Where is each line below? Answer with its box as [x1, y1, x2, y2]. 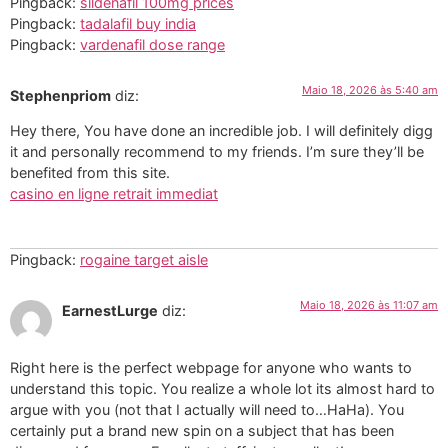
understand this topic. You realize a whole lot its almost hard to [10, 379, 435, 397]
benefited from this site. [10, 164, 170, 182]
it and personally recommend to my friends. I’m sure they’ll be [10, 143, 424, 161]
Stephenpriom [10, 86, 111, 104]
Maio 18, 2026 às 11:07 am [300, 298, 438, 313]
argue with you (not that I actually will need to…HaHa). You [10, 400, 404, 418]
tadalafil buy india [80, 14, 196, 32]
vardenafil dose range [80, 35, 225, 53]
